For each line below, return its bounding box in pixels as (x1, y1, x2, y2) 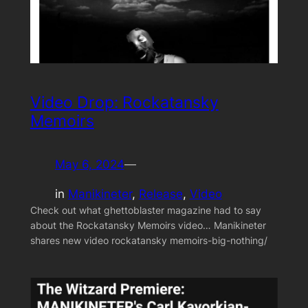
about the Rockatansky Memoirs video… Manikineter (30, 219, 266, 231)
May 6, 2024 (54, 157, 124, 171)
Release (138, 186, 183, 201)
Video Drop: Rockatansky (30, 92, 219, 112)
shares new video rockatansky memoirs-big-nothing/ (30, 234, 267, 246)
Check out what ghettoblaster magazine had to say (30, 203, 261, 216)
